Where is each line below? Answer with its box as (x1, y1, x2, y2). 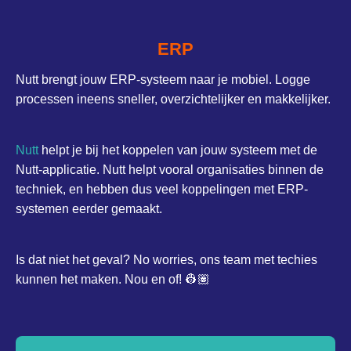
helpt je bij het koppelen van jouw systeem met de (38, 143, 317, 157)
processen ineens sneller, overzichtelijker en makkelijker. (16, 92, 331, 106)
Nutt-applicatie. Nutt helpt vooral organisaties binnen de (16, 162, 324, 176)
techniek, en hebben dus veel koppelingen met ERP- (16, 182, 308, 196)
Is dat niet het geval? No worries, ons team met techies (16, 252, 317, 266)
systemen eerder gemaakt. (16, 201, 162, 215)
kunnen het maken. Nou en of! (16, 272, 185, 286)
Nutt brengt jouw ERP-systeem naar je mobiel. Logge (16, 72, 310, 86)
